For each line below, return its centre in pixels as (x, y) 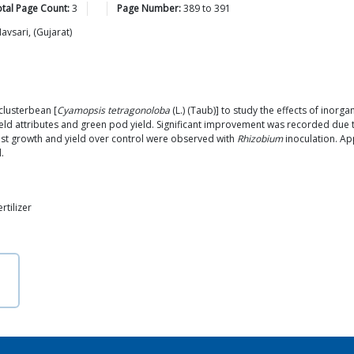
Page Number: (149, 8)
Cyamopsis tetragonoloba (113, 110)
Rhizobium (260, 139)
